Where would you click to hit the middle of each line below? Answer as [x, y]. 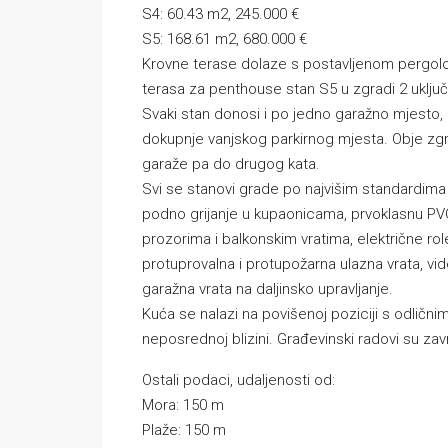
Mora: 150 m [183, 405]
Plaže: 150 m [184, 430]
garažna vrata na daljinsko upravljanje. [267, 289]
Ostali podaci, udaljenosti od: [238, 380]
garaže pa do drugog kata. [231, 164]
